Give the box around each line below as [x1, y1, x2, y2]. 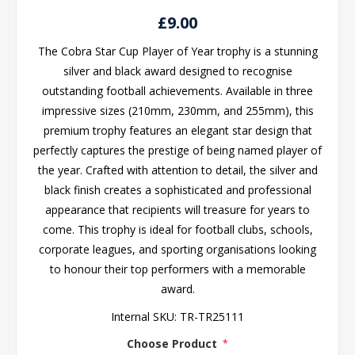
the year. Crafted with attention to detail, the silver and [37, 162, 318, 177]
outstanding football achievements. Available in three [42, 83, 313, 98]
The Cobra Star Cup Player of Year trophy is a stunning [37, 44, 318, 59]
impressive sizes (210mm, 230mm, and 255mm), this [41, 103, 314, 118]
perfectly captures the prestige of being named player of [33, 143, 322, 158]
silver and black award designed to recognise [63, 63, 292, 78]
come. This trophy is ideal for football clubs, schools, [42, 222, 313, 237]
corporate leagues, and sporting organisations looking [39, 242, 316, 257]
